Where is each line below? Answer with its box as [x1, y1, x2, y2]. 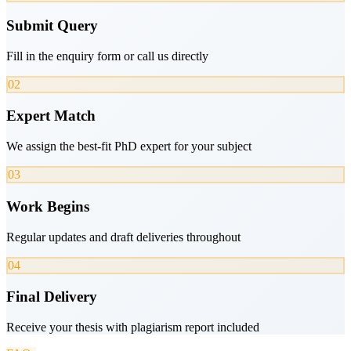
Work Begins [6, 197, 89, 215]
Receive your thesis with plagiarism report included [6, 320, 259, 334]
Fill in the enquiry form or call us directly [6, 49, 208, 63]
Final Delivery [6, 288, 97, 306]
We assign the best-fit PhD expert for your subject [6, 139, 251, 154]
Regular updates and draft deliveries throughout [6, 230, 241, 244]
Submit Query [6, 16, 98, 34]
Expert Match [6, 107, 96, 125]
